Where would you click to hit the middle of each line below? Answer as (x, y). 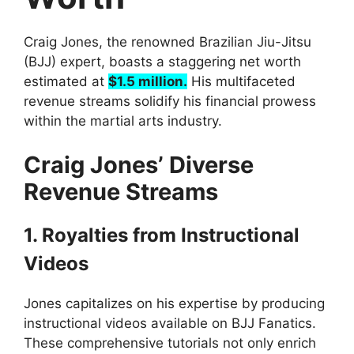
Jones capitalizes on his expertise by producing (174, 303)
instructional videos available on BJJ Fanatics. (170, 323)
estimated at (66, 81)
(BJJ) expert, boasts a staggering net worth (162, 62)
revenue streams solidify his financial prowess (170, 101)
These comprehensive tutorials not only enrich (170, 343)
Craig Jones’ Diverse (139, 164)
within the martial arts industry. (123, 121)
